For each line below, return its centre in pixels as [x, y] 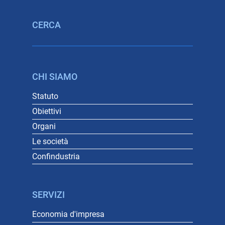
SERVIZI [48, 195]
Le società [50, 141]
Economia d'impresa [68, 214]
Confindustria [56, 156]
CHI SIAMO [55, 77]
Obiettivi [47, 111]
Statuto [45, 96]
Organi [44, 126]
